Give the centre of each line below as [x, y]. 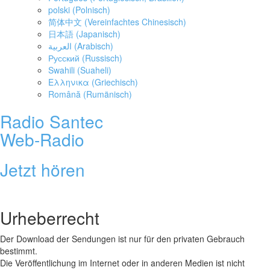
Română [64, 94]
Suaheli [94, 70]
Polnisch [91, 10]
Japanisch [98, 34]
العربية [60, 46]
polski [59, 10]
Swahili [61, 70]
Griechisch [115, 82]
